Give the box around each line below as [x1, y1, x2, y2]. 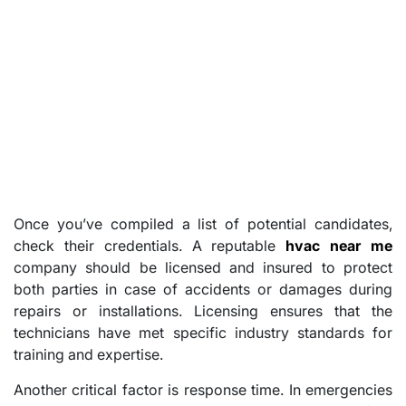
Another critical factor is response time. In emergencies [14, 380, 392, 399]
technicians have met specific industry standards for [14, 323, 392, 342]
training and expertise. [14, 344, 163, 363]
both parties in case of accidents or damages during [14, 279, 392, 298]
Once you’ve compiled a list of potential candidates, [14, 214, 392, 233]
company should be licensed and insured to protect [14, 257, 392, 276]
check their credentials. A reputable [14, 236, 286, 255]
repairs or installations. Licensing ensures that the [14, 301, 392, 320]
